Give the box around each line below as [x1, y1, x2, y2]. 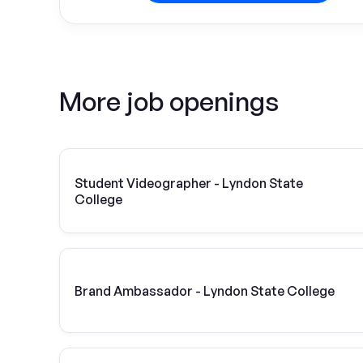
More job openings [59, 85, 279, 117]
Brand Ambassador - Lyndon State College [75, 282, 335, 299]
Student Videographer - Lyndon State [75, 174, 303, 191]
